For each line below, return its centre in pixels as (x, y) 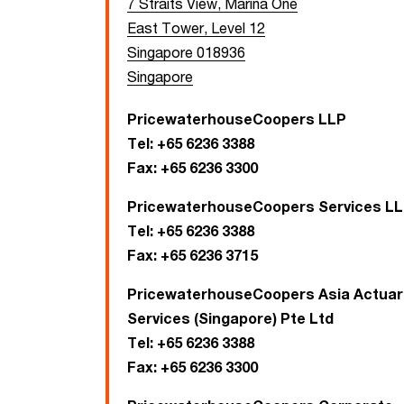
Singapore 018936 (186, 52)
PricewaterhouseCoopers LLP (237, 119)
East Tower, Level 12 (196, 28)
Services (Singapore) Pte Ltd (230, 318)
